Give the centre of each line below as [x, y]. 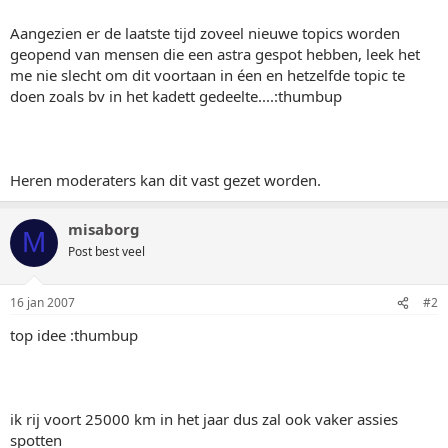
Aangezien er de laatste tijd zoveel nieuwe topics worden [205, 32]
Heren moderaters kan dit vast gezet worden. [165, 179]
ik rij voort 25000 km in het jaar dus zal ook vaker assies [204, 419]
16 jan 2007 [42, 302]
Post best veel [106, 251]
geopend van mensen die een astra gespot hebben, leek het [215, 53]
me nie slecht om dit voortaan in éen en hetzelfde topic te [207, 74]
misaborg [104, 228]
